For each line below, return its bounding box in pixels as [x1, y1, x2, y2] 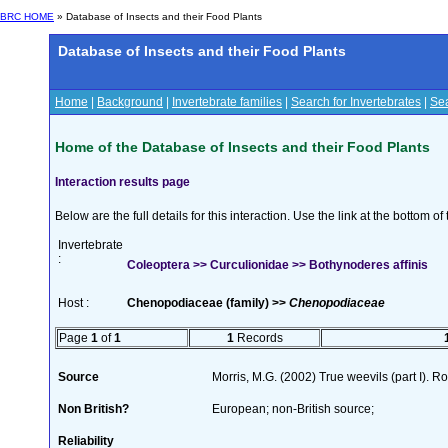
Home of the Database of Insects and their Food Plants [55, 138, 430, 155]
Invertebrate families [172, 95, 282, 109]
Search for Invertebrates [291, 95, 421, 109]
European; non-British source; [212, 401, 374, 416]
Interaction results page [55, 174, 190, 189]
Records [233, 330, 283, 345]
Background [97, 95, 163, 109]
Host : [58, 295, 89, 310]
